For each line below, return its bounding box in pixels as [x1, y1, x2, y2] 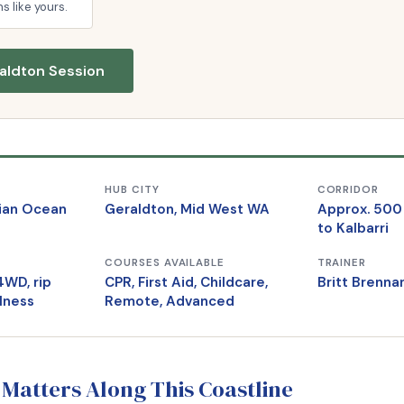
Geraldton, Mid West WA [105, 200, 271, 218]
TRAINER [317, 256, 367, 270]
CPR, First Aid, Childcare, [105, 273, 269, 291]
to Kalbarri [317, 219, 389, 237]
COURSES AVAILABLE [105, 256, 225, 270]
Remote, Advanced [105, 292, 235, 310]
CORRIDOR [317, 183, 380, 197]
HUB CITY [105, 183, 160, 197]
